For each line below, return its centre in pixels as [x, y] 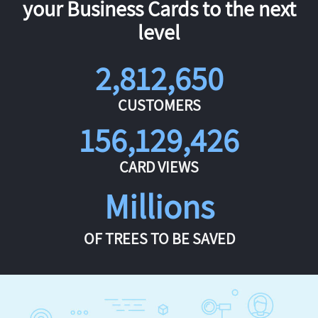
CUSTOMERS [159, 105]
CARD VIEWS [159, 167]
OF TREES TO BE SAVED [159, 239]
